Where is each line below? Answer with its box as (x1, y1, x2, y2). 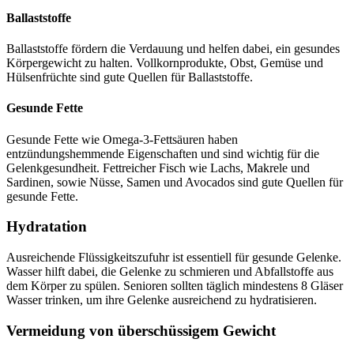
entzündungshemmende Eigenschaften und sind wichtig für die (6, 146, 319, 160)
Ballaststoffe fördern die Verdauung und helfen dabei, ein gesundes (6, 42, 340, 56)
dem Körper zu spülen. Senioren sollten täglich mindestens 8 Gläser (6, 279, 343, 292)
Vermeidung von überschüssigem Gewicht (6, 322, 276, 339)
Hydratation (6, 218, 87, 235)
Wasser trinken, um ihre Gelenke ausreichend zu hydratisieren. (6, 293, 317, 307)
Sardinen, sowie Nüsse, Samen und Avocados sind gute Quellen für (6, 175, 343, 189)
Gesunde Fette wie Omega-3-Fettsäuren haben (6, 132, 238, 146)
